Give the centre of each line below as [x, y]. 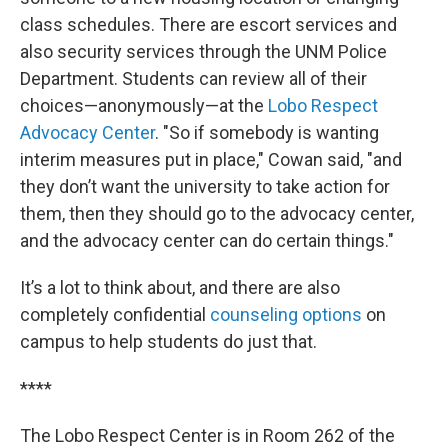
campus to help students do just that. [168, 342]
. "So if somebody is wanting [267, 133]
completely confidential [115, 315]
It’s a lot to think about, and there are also [180, 288]
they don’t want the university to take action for [205, 187]
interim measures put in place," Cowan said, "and [211, 160]
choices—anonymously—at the [144, 106]
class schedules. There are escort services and [208, 25]
